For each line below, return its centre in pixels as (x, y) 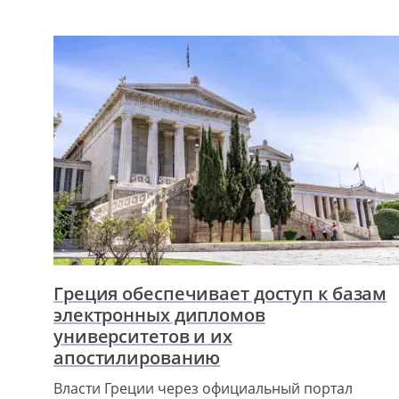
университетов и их (143, 337)
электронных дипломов (159, 315)
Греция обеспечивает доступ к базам (220, 294)
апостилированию (137, 358)
